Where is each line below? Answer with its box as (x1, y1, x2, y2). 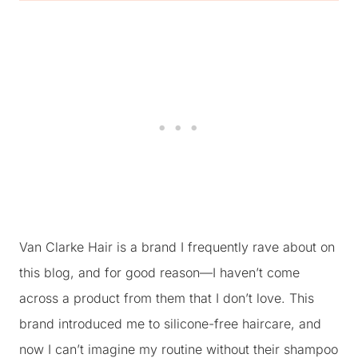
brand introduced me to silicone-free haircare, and (19, 316, 321, 332)
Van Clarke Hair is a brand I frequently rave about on (19, 239, 335, 255)
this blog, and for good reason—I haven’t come (19, 265, 300, 280)
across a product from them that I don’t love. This (19, 290, 314, 306)
